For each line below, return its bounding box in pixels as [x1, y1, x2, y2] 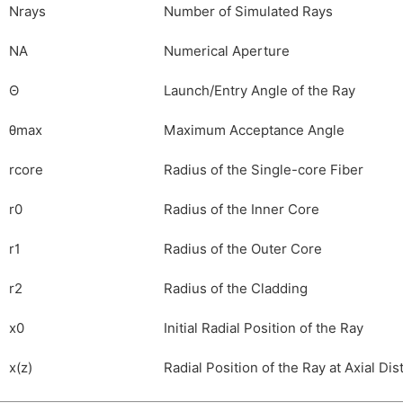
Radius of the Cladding [164, 281, 308, 297]
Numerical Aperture [164, 43, 290, 59]
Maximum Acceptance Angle [164, 122, 345, 139]
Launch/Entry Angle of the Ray [164, 83, 355, 99]
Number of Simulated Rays [164, 4, 333, 20]
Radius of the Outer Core [164, 241, 322, 257]
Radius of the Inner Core [164, 201, 319, 218]
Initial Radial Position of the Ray [164, 320, 363, 336]
